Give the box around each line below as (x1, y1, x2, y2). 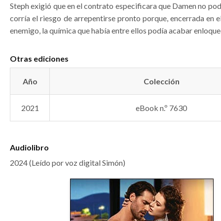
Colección (143, 76, 180, 86)
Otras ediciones (10, 54, 69, 63)
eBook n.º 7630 (136, 103, 187, 112)
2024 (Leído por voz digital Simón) (10, 158, 125, 167)
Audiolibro (10, 143, 49, 152)
